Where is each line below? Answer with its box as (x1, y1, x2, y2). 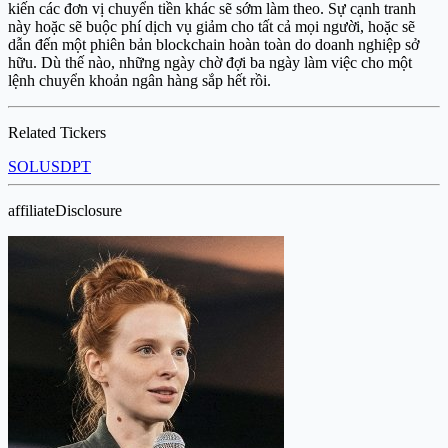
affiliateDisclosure (8, 201, 122, 219)
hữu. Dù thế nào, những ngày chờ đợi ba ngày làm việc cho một (8, 53, 412, 71)
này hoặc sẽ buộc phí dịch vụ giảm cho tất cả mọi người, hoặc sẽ (8, 17, 415, 35)
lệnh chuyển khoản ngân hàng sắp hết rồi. (8, 71, 271, 89)
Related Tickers (8, 123, 106, 141)
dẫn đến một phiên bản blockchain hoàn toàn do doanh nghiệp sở (8, 35, 419, 53)
